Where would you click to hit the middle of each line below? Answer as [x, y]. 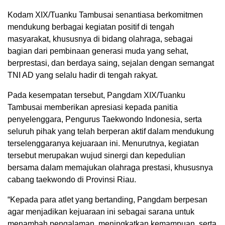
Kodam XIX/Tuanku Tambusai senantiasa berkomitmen [105, 15]
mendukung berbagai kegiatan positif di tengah [91, 27]
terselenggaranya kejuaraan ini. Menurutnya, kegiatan [103, 143]
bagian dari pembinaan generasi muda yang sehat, [98, 51]
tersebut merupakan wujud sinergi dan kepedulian [96, 155]
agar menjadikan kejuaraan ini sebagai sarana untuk [101, 211]
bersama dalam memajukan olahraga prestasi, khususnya [110, 167]
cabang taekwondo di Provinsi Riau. [72, 179]
